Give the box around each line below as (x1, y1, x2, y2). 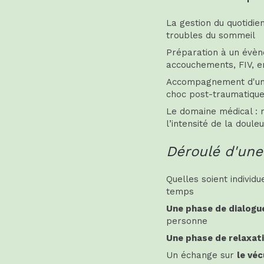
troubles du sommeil (166, 30, 255, 41)
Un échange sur (166, 250, 237, 260)
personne (166, 216, 207, 226)
